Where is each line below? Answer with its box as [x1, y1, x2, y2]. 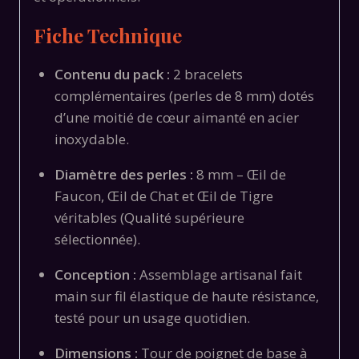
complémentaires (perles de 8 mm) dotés [54, 86, 314, 105]
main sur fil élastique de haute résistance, [54, 286, 319, 305]
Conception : [54, 264, 136, 284]
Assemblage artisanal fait [135, 264, 302, 284]
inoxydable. [54, 129, 129, 148]
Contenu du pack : [54, 64, 170, 83]
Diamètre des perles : [54, 164, 193, 184]
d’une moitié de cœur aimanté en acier [54, 107, 299, 127]
